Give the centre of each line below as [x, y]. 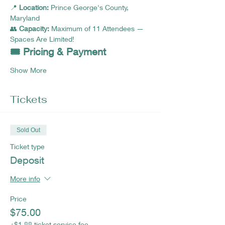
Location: [34, 7]
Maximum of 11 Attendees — [97, 28]
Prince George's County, [90, 7]
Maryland [26, 18]
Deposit [27, 160]
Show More [28, 70]
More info [25, 179]
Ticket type [27, 146]
